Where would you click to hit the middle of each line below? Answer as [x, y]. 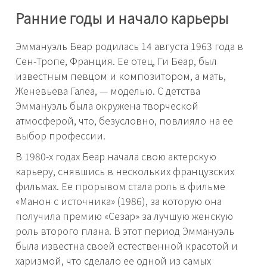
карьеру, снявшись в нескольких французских [125, 171]
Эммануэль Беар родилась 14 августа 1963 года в [129, 46]
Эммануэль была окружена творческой [107, 105]
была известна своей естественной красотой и [127, 245]
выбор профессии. [60, 135]
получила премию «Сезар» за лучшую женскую [124, 215]
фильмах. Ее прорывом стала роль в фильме [120, 186]
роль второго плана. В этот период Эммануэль [125, 230]
